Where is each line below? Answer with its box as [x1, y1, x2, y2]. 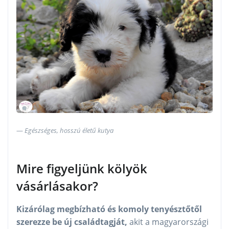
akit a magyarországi [129, 216, 209, 228]
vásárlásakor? [16, 177, 98, 195]
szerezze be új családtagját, [16, 216, 129, 228]
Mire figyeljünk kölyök [16, 160, 147, 177]
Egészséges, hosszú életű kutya [25, 126, 113, 135]
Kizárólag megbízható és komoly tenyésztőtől [16, 203, 202, 215]
